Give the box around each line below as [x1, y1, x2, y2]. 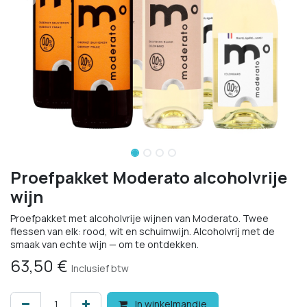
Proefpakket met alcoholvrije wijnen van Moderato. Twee [10, 211, 269, 225]
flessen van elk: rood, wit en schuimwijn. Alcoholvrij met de [10, 224, 275, 238]
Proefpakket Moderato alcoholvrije [10, 166, 287, 188]
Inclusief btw [71, 261, 129, 275]
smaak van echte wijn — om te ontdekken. [10, 237, 199, 251]
